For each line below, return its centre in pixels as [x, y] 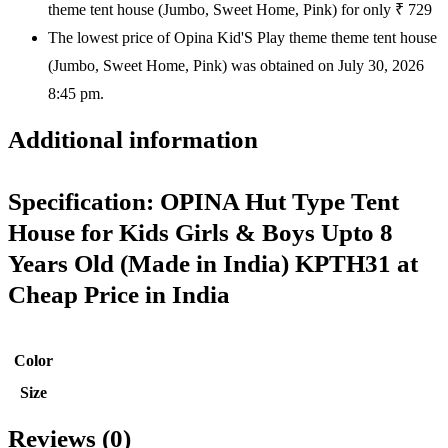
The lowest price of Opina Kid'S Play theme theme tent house [242, 37]
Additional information [133, 139]
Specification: [84, 201]
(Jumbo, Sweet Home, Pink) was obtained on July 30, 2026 [236, 65]
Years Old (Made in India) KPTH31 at [213, 263]
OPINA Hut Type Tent [279, 201]
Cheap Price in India [119, 294]
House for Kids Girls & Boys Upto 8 [200, 232]
